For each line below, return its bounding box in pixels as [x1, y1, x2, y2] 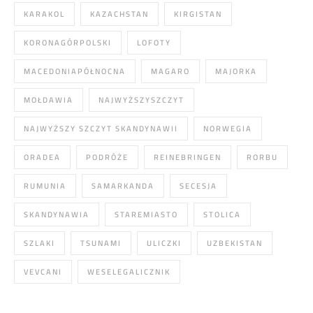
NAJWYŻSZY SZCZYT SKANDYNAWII [24, 122, 178, 136]
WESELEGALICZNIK [87, 265, 170, 279]
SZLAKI [24, 236, 55, 250]
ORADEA [24, 150, 61, 164]
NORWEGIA [203, 122, 252, 136]
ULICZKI [147, 236, 182, 250]
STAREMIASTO [115, 208, 178, 221]
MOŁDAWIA [24, 93, 73, 107]
